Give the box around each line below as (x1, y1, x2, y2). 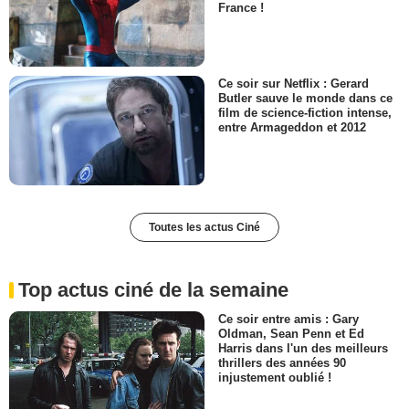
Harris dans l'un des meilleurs (218, 341, 388, 356)
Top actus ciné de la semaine (18, 278, 288, 302)
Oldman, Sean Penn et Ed (218, 327, 364, 341)
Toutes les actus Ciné (149, 221, 260, 235)
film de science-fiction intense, (218, 105, 392, 120)
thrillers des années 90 (218, 356, 346, 371)
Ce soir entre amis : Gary (218, 312, 359, 327)
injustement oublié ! (218, 371, 331, 385)
